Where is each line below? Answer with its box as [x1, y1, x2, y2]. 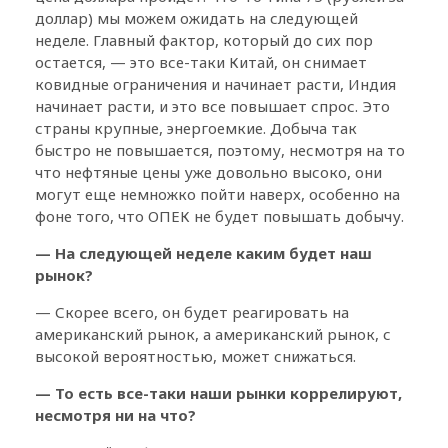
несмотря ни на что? [35, 404, 196, 425]
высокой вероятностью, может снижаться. [35, 345, 356, 366]
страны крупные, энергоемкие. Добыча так [35, 117, 357, 138]
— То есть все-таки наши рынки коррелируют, [35, 382, 402, 403]
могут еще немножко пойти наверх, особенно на [35, 183, 400, 204]
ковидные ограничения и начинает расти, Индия [35, 73, 396, 94]
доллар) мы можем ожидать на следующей [35, 7, 358, 28]
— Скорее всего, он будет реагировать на [35, 301, 349, 322]
